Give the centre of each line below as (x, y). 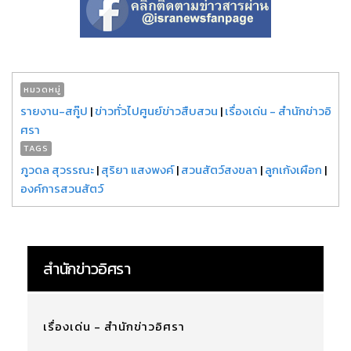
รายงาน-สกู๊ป (54, 110)
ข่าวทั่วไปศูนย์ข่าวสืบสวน (156, 110)
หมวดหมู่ (42, 89)
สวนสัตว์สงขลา (219, 169)
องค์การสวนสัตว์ (62, 188)
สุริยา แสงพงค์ (138, 169)
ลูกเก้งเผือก (293, 169)
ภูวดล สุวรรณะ (58, 169)
